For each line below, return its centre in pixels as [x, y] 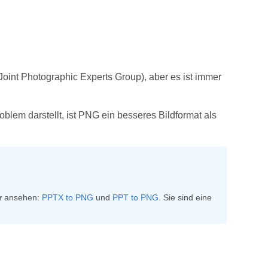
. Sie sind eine [185, 197]
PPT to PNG [135, 197]
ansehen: [22, 197]
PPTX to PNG [67, 197]
